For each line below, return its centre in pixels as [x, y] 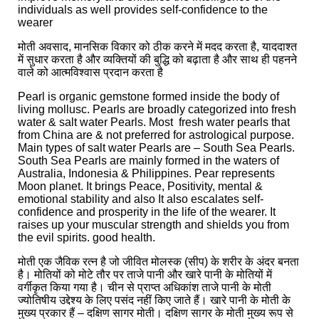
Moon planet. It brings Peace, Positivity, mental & [140, 186]
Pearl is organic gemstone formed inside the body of [148, 96]
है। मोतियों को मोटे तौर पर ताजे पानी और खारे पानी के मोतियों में [145, 274]
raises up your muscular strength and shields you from [153, 224]
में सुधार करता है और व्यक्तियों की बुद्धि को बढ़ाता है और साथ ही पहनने [157, 59]
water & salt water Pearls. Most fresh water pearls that [154, 122]
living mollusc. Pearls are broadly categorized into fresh [157, 109]
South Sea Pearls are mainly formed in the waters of [148, 160]
